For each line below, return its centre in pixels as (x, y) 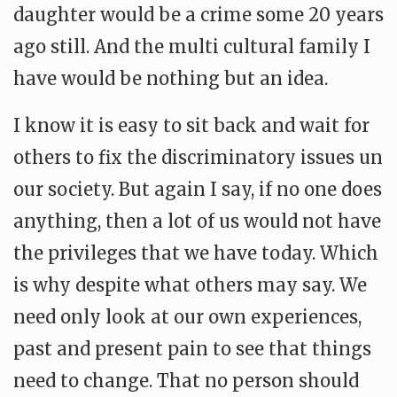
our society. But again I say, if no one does (198, 189)
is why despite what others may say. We (190, 285)
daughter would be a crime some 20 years (198, 15)
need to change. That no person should (186, 381)
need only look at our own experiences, (187, 317)
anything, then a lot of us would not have (197, 221)
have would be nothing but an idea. (171, 78)
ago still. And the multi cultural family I (192, 47)
